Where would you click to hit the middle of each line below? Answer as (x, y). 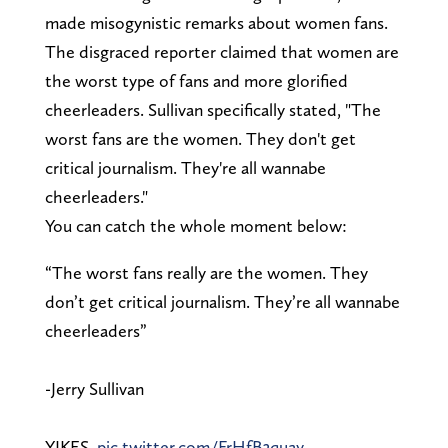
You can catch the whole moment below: (195, 225)
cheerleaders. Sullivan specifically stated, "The (212, 109)
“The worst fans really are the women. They (206, 272)
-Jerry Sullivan (94, 388)
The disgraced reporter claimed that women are (221, 51)
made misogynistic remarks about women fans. (216, 22)
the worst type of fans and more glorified (196, 80)
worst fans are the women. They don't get (200, 138)
